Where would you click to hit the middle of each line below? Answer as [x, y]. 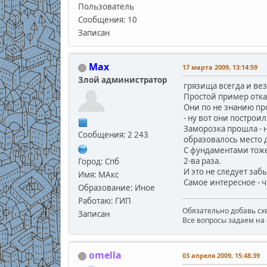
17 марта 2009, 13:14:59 [220, 67]
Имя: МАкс [98, 175]
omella [105, 255]
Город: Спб [98, 162]
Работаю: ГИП [104, 201]
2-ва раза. [202, 161]
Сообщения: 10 [107, 20]
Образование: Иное [116, 188]
